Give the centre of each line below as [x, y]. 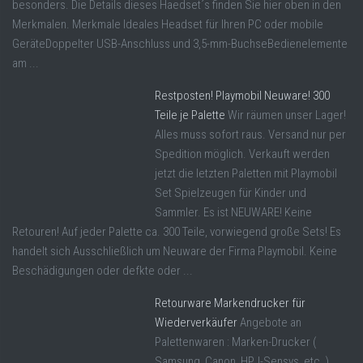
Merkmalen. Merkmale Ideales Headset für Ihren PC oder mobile [168, 25]
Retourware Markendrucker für [230, 303]
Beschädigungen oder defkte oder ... [102, 271]
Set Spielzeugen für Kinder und [231, 193]
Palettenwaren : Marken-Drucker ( [235, 342]
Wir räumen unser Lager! [287, 115]
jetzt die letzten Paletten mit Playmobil [246, 174]
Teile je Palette [190, 115]
